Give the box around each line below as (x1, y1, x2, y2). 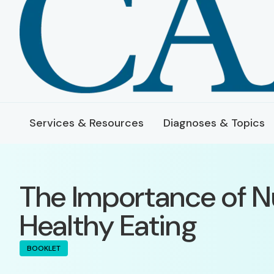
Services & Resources (29, 116, 144, 130)
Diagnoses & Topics (163, 116, 265, 130)
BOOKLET (27, 243, 61, 253)
